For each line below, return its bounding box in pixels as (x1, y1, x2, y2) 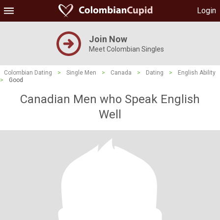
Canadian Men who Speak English (20, 92, 200, 106)
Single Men (66, 69, 96, 76)
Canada (110, 69, 132, 76)
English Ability (178, 69, 216, 76)
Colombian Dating (4, 69, 52, 76)
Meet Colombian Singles (88, 45, 164, 53)
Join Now (88, 34, 127, 44)
